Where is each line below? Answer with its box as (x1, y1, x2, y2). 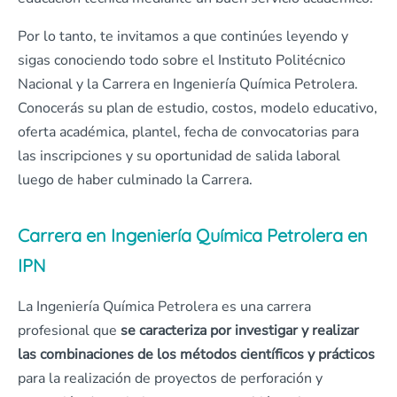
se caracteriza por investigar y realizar (117, 321, 359, 341)
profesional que (18, 321, 117, 341)
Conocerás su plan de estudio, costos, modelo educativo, (18, 98, 378, 119)
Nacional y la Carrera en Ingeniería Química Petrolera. (18, 74, 358, 95)
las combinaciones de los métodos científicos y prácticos (18, 345, 375, 365)
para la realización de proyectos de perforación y (18, 369, 323, 389)
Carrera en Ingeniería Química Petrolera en (18, 224, 368, 247)
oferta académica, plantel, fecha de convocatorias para (18, 122, 359, 143)
